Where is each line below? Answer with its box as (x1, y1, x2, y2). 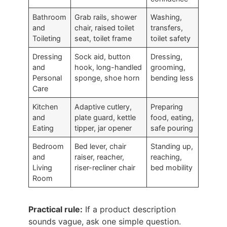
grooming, (150, 63, 186, 71)
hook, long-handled (74, 63, 142, 71)
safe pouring (150, 124, 194, 132)
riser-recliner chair (74, 163, 136, 172)
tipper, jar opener (74, 124, 132, 132)
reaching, (150, 153, 182, 161)
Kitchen (32, 102, 58, 111)
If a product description (83, 204, 176, 214)
